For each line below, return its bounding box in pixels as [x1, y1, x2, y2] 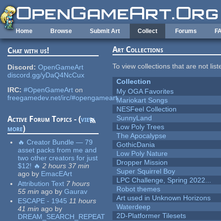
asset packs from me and [18, 146, 97, 154]
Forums [175, 28, 197, 35]
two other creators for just [18, 154, 98, 162]
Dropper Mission [116, 158, 168, 167]
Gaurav [64, 187, 88, 195]
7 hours [66, 179, 90, 187]
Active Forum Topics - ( [7, 114, 81, 124]
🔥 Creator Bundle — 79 [18, 138, 93, 147]
